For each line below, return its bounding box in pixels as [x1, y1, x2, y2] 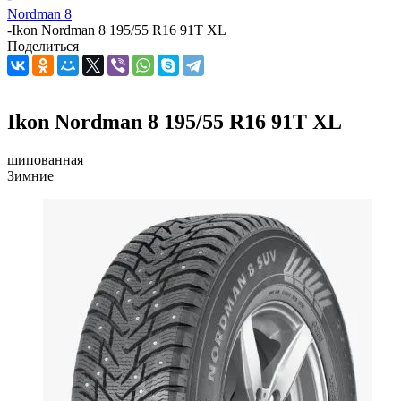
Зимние [7, 167, 54, 183]
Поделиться [7, 38, 79, 54]
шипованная [7, 151, 83, 167]
